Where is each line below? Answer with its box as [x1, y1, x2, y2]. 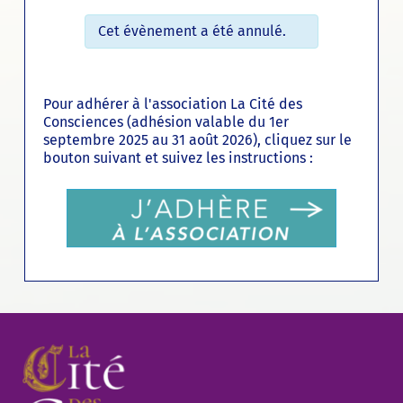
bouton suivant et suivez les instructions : [42, 148, 313, 166]
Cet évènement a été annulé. [97, 22, 286, 40]
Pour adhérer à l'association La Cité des [42, 94, 302, 112]
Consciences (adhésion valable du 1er [42, 112, 289, 130]
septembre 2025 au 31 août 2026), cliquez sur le [42, 130, 352, 148]
